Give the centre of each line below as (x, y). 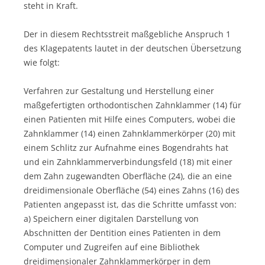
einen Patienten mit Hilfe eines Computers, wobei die (130, 119)
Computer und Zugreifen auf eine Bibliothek (112, 247)
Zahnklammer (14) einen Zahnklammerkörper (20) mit (130, 133)
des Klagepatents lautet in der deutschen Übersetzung (132, 48)
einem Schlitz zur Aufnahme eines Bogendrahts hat (126, 147)
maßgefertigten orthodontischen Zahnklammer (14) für (132, 105)
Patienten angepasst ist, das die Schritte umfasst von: (130, 204)
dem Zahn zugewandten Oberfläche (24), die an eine (128, 176)
